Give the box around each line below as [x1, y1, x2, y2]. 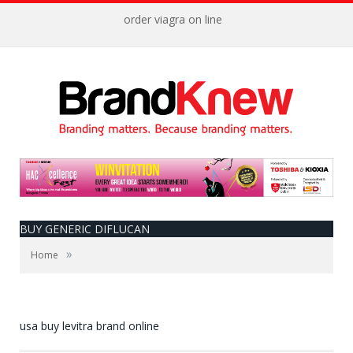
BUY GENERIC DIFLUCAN [20, 221, 150, 237]
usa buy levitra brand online [20, 318, 159, 334]
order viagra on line [123, 12, 222, 28]
